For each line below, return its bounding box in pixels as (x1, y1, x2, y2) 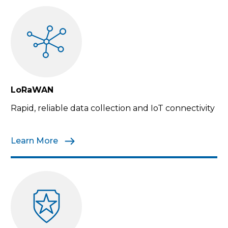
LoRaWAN (11, 84, 53, 95)
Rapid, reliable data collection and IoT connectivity (11, 103, 215, 113)
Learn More (11, 135, 60, 146)
